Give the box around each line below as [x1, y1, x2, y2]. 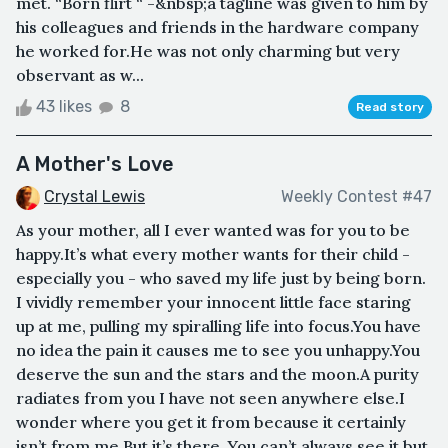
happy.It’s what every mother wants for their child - [16, 243, 410, 264]
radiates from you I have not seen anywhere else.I [16, 387, 405, 408]
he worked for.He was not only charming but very [16, 40, 400, 61]
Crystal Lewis [44, 186, 145, 206]
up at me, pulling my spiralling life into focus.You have [16, 315, 421, 336]
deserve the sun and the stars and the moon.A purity [16, 363, 419, 384]
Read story [356, 99, 424, 114]
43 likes [32, 96, 96, 116]
